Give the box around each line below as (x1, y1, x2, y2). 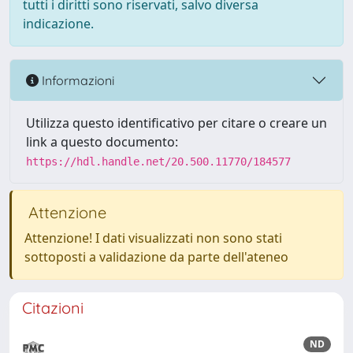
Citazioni (22, 298, 84, 318)
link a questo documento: (26, 133, 178, 150)
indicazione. (23, 15, 94, 32)
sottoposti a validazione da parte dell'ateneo (24, 248, 288, 266)
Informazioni (39, 72, 114, 88)
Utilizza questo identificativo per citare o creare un (26, 114, 327, 132)
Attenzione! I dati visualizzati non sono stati (24, 229, 282, 247)
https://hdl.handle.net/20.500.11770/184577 (26, 155, 291, 168)
